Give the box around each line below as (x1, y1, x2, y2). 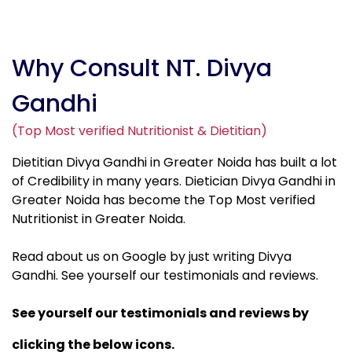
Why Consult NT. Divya (12, 51, 272, 85)
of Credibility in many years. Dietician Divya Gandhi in (12, 171, 335, 190)
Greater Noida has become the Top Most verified (12, 190, 315, 209)
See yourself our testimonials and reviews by (12, 303, 309, 322)
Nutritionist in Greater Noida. (12, 209, 185, 228)
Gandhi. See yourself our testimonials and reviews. (12, 266, 318, 284)
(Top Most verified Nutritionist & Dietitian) (12, 121, 267, 140)
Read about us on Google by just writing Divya (12, 247, 291, 266)
